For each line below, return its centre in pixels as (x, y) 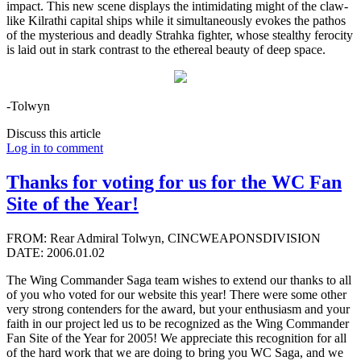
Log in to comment (55, 148)
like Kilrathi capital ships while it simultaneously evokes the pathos (176, 21)
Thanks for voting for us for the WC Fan (174, 183)
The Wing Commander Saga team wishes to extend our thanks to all (179, 280)
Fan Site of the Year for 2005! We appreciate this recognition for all (176, 338)
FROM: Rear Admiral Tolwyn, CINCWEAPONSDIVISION (164, 239)
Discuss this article (54, 134)
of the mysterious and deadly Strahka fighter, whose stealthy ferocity (180, 35)
